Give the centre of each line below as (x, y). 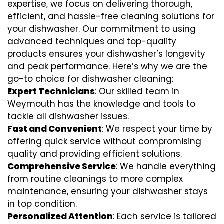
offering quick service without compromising (104, 141)
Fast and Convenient (55, 129)
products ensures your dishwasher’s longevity (106, 54)
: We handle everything (166, 166)
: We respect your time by (157, 129)
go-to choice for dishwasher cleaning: (90, 79)
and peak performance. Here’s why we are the (107, 66)
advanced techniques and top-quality (92, 41)
